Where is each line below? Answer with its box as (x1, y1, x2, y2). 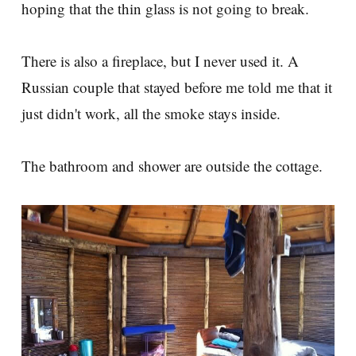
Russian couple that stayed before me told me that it (21, 77, 332, 98)
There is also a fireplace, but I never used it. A (21, 51, 299, 72)
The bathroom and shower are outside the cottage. (21, 156, 323, 176)
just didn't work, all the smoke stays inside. (21, 103, 281, 124)
